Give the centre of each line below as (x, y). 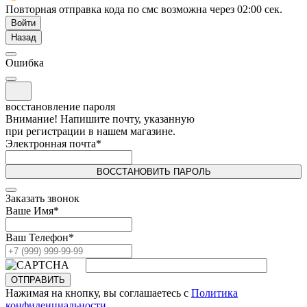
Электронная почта (51, 143)
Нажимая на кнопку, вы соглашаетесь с (98, 293)
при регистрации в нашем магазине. (90, 131)
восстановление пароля (60, 106)
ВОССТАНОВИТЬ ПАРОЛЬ (153, 171)
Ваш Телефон (37, 237)
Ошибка (25, 62)
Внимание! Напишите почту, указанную (100, 119)
